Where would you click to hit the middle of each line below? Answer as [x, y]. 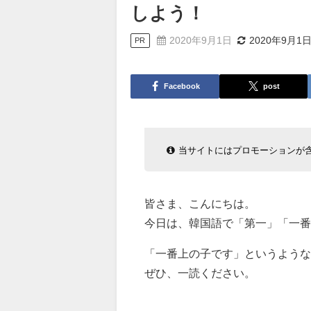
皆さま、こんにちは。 [200, 203]
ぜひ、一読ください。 [200, 272]
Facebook [182, 86]
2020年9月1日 [200, 41]
